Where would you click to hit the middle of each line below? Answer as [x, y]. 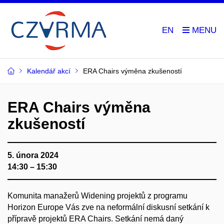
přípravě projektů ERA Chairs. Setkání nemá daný [95, 219]
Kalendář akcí [49, 71]
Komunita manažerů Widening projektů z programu [97, 196]
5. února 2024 [33, 155]
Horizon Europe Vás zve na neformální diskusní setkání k [108, 207]
